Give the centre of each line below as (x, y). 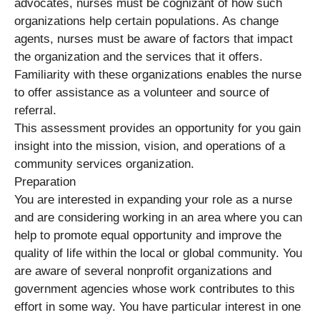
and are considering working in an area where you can (158, 217)
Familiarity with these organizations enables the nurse (158, 74)
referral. (35, 110)
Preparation (45, 181)
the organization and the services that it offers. (139, 56)
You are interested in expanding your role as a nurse (153, 199)
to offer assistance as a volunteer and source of (142, 92)
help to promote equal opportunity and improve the (148, 235)
